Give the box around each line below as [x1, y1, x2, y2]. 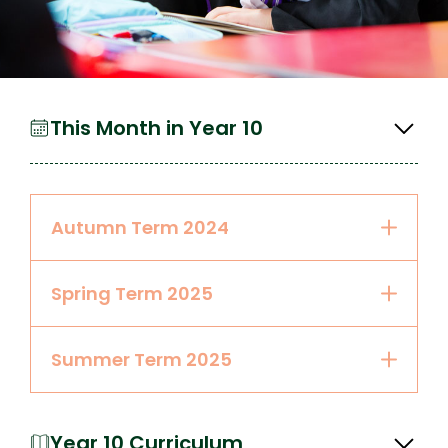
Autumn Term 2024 [51, 214, 229, 240]
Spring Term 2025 [51, 280, 213, 306]
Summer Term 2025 [51, 346, 232, 372]
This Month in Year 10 [50, 113, 263, 142]
